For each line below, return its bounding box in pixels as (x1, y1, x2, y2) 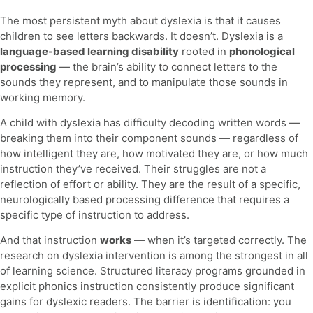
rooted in (179, 44, 229, 58)
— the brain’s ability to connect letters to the (57, 59, 277, 73)
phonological (229, 44, 295, 58)
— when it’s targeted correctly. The (131, 233, 307, 247)
